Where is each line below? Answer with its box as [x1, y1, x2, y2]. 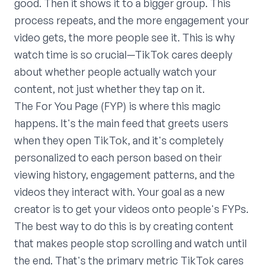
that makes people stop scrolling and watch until [14, 237, 247, 250]
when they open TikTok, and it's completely [14, 134, 224, 147]
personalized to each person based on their [14, 151, 222, 164]
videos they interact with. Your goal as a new [14, 185, 225, 199]
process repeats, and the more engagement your [14, 14, 249, 27]
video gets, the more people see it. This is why [14, 31, 235, 44]
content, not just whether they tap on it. [14, 82, 205, 96]
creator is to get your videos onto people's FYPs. [14, 202, 248, 216]
